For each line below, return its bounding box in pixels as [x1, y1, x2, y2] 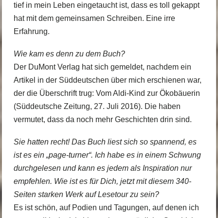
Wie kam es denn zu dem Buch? [13, 49, 125, 58]
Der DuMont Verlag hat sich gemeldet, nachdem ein [13, 62, 191, 71]
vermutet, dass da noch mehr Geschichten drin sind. [13, 115, 192, 124]
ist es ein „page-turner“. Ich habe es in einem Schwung [13, 151, 201, 160]
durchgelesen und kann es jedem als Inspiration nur [13, 164, 192, 173]
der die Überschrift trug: [13, 89, 96, 97]
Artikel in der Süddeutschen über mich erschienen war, [13, 75, 201, 84]
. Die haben [140, 102, 181, 110]
